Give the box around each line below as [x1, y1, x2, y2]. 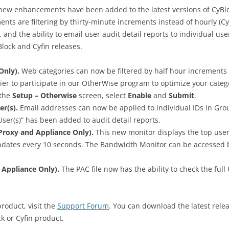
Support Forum [57, 201, 109, 211]
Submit [169, 90, 194, 100]
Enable [128, 90, 151, 100]
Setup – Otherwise [12, 90, 77, 100]
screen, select [77, 90, 128, 100]
